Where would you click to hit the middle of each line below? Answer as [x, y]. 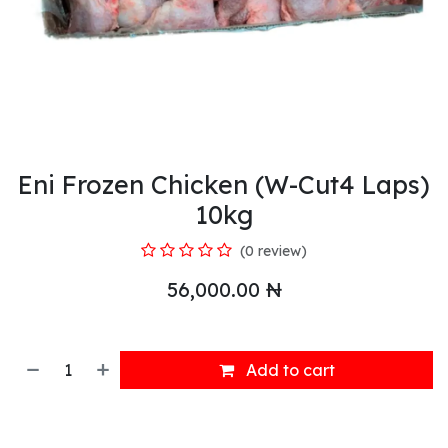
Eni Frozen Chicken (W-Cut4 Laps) [224, 184]
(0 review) [273, 250]
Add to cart [288, 369]
